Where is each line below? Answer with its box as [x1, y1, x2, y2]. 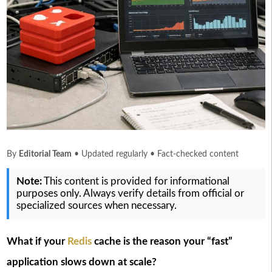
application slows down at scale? [6, 257, 157, 268]
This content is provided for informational [41, 176, 229, 187]
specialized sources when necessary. [16, 200, 177, 211]
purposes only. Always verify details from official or [16, 188, 244, 199]
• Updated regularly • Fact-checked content [71, 150, 239, 159]
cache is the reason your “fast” [91, 236, 233, 247]
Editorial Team [18, 150, 72, 159]
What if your [6, 236, 67, 247]
